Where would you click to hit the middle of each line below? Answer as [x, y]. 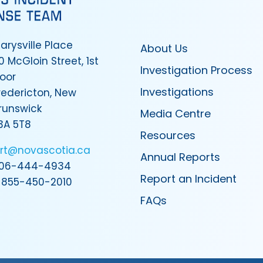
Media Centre [175, 113]
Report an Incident [188, 178]
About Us [164, 48]
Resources [168, 135]
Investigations [177, 92]
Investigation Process [196, 70]
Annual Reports [180, 157]
